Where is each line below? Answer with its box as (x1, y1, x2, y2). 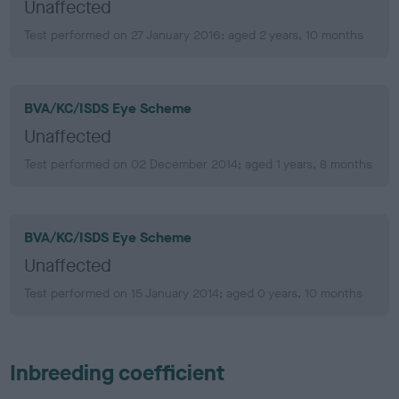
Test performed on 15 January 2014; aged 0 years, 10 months (24, 284, 363, 302)
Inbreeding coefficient (10, 358, 225, 387)
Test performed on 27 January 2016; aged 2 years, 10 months (24, 26, 364, 44)
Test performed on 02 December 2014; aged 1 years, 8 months (24, 155, 373, 173)
